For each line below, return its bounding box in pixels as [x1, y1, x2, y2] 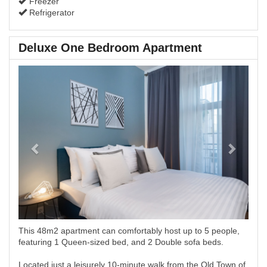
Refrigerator [27, 8, 74, 17]
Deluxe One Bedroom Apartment [18, 41, 202, 54]
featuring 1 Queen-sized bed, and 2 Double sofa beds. [18, 237, 223, 247]
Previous [35, 67, 81, 80]
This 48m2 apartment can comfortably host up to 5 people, [18, 226, 240, 235]
